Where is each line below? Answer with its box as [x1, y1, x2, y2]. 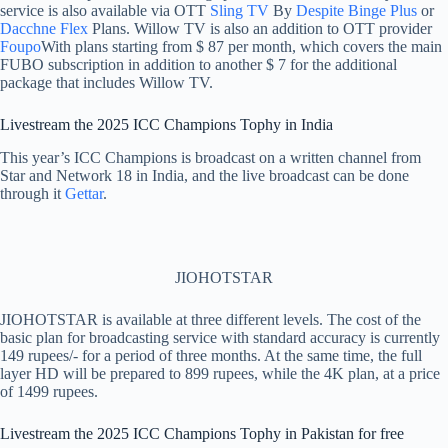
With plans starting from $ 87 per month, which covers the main [41, 38, 442, 56]
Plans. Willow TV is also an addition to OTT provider [88, 20, 432, 38]
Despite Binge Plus [296, 2, 417, 20]
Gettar [65, 185, 103, 203]
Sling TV [210, 2, 269, 20]
